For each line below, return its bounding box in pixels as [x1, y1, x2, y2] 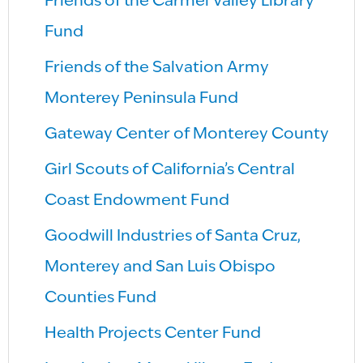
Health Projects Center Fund [45, 326, 262, 343]
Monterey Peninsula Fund [45, 91, 239, 108]
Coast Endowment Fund [45, 193, 230, 210]
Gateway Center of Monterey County [45, 126, 330, 143]
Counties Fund [45, 290, 157, 307]
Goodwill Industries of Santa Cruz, [45, 228, 301, 246]
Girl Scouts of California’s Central [45, 162, 296, 179]
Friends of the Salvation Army [45, 60, 270, 77]
